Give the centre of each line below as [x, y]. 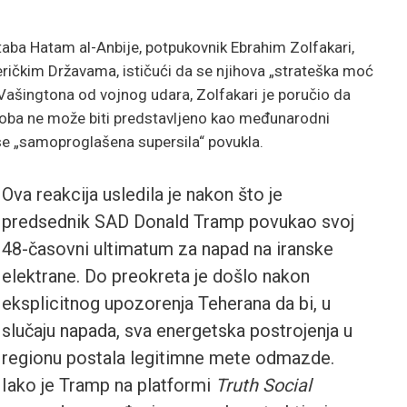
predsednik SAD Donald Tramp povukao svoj [178, 221]
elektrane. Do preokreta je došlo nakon [156, 276]
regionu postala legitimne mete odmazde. [168, 357]
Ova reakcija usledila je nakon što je [142, 194]
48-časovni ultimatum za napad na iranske [168, 248]
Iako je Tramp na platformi [109, 385]
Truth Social [263, 385]
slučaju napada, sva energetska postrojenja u [177, 330]
